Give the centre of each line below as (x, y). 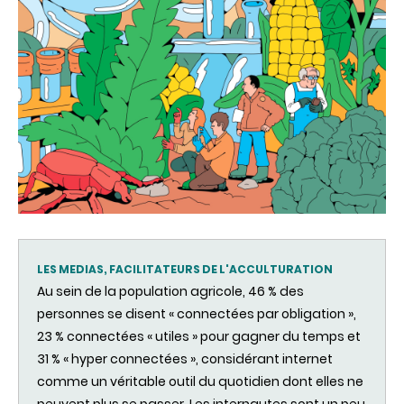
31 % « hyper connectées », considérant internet (185, 358)
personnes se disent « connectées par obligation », (197, 313)
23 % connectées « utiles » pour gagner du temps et (199, 336)
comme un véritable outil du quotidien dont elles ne (200, 381)
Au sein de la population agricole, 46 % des (170, 291)
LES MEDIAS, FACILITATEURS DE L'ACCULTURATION (185, 269)
